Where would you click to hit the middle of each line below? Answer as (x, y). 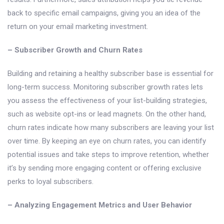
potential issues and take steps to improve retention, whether (108, 155)
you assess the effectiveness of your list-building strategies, (107, 101)
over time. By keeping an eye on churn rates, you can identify (107, 141)
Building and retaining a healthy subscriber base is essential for (110, 74)
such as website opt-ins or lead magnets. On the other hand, (107, 114)
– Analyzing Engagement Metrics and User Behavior (100, 205)
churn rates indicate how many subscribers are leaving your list (111, 128)
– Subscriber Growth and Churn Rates (75, 50)
